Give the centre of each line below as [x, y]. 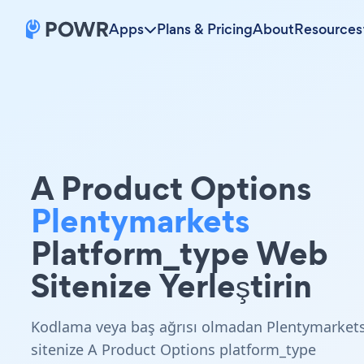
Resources [328, 29]
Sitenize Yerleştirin [171, 286]
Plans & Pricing [205, 29]
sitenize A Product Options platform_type [173, 349]
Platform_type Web [180, 253]
